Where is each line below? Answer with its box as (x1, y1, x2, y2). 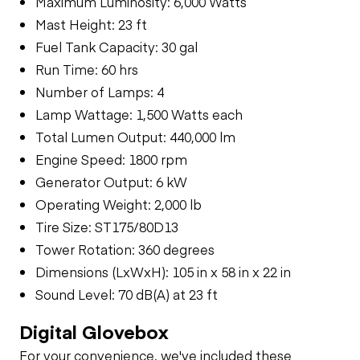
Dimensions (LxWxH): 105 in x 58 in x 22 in (35, 262, 291, 280)
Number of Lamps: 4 (35, 82, 164, 100)
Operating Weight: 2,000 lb (35, 194, 202, 213)
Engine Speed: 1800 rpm (35, 149, 187, 168)
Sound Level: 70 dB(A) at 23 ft (35, 284, 218, 303)
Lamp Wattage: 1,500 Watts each (35, 104, 243, 123)
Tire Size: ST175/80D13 (35, 217, 178, 235)
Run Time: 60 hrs (35, 59, 138, 78)
